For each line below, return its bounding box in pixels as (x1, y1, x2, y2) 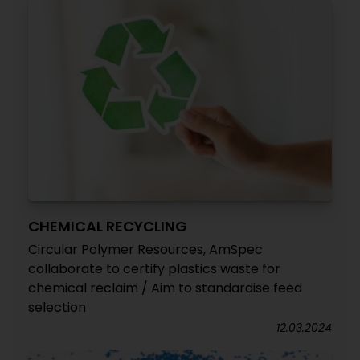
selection (28, 298, 86, 317)
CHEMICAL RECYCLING (28, 216, 187, 236)
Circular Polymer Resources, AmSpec (28, 240, 263, 259)
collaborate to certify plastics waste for (28, 260, 280, 278)
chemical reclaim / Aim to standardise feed (28, 279, 302, 297)
